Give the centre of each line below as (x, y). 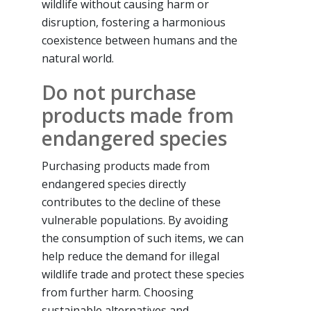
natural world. (78, 59)
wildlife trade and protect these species (143, 275)
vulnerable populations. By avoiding (135, 220)
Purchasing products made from (126, 166)
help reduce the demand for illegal (131, 257)
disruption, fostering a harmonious (134, 23)
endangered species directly (114, 184)
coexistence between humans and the (140, 41)
